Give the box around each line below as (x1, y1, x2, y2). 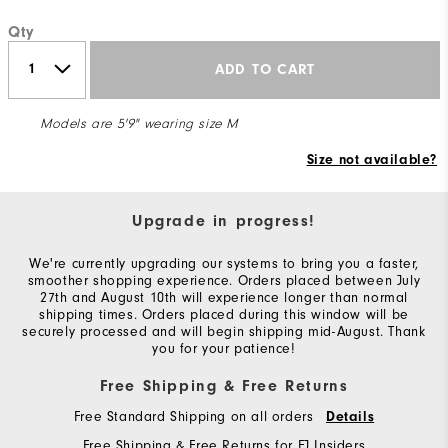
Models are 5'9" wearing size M (40, 115, 238, 132)
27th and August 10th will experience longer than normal (39, 288, 408, 306)
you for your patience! (152, 339, 296, 357)
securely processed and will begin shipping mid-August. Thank (22, 322, 426, 340)
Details (326, 408, 375, 425)
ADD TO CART (214, 61, 316, 79)
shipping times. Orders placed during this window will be (39, 305, 409, 323)
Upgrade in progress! (132, 211, 316, 230)
